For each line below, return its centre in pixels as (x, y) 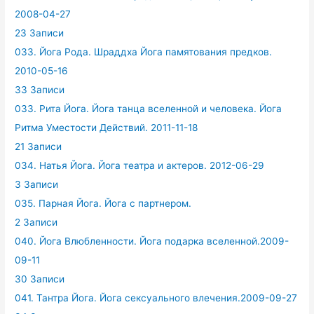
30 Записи (40, 279)
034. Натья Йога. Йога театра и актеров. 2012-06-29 (140, 166)
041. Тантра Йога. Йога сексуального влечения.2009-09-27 (156, 298)
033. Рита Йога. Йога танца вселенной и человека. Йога (149, 109)
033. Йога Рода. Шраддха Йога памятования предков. (144, 52)
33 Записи (40, 90)
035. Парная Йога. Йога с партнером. (103, 204)
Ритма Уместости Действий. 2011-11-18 (107, 128)
